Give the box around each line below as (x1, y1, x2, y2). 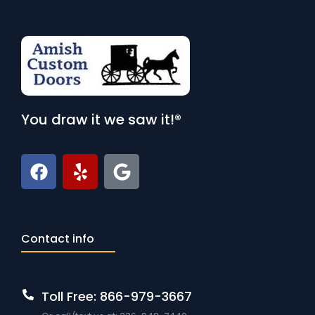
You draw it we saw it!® (21, 110, 181, 130)
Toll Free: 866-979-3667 (41, 288, 193, 306)
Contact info (21, 231, 94, 247)
